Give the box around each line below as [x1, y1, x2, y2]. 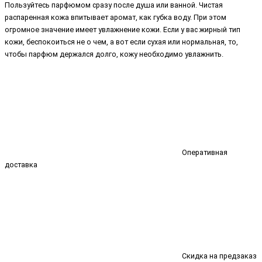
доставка [5, 160, 37, 170]
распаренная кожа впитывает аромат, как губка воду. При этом [5, 12, 226, 22]
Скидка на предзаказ [180, 251, 257, 261]
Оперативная [180, 148, 227, 157]
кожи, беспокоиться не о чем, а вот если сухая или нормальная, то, [5, 37, 238, 46]
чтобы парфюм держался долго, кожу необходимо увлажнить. [5, 49, 223, 58]
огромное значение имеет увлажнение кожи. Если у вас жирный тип [5, 25, 240, 34]
